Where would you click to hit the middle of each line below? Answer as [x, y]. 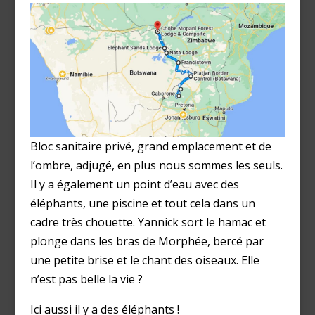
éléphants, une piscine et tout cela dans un [142, 203]
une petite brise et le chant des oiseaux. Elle [144, 260]
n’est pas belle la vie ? [86, 279]
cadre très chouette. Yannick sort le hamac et [148, 222]
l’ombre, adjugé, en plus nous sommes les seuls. [156, 165]
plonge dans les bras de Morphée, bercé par [147, 241]
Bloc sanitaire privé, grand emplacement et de [150, 146]
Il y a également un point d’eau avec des [134, 184]
